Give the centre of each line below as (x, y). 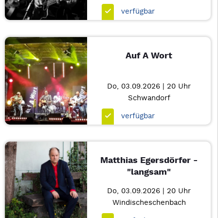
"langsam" (149, 172)
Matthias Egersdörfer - (149, 160)
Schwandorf (149, 98)
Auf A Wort (149, 56)
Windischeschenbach (149, 203)
